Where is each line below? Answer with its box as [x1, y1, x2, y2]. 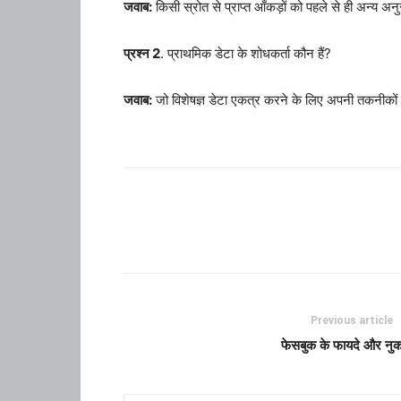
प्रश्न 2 [124, 45, 160, 62]
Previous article [311, 314, 393, 327]
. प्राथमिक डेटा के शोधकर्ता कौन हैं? [160, 45, 331, 62]
